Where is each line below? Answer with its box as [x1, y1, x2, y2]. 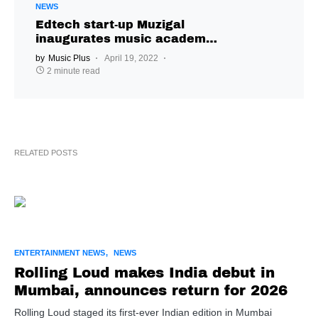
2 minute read [47, 66, 100, 77]
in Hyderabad [35, 47, 119, 60]
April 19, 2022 [104, 53, 158, 64]
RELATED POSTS [14, 148, 77, 158]
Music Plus [48, 53, 90, 64]
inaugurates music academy [35, 33, 213, 45]
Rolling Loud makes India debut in [14, 265, 275, 281]
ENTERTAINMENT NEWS [14, 248, 105, 258]
